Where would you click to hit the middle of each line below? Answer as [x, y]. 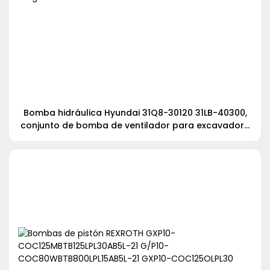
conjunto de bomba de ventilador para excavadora [135, 126]
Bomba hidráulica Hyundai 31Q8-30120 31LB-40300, [135, 113]
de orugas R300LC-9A [135, 138]
